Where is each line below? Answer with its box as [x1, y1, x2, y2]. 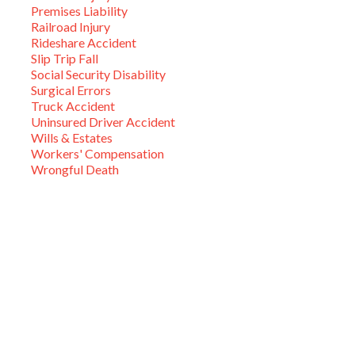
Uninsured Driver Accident [31, 113, 175, 129]
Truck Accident [31, 97, 115, 113]
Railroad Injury [31, 18, 110, 34]
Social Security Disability [31, 66, 166, 82]
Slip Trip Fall [31, 50, 98, 66]
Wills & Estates [31, 129, 113, 145]
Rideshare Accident [31, 34, 136, 50]
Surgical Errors [31, 82, 111, 97]
